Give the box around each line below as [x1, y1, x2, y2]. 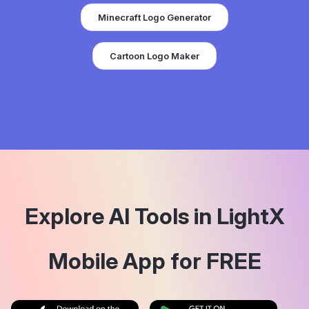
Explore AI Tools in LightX [24, 203, 285, 230]
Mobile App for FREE [48, 248, 261, 275]
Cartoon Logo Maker [110, 50, 199, 61]
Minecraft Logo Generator [98, 12, 211, 23]
